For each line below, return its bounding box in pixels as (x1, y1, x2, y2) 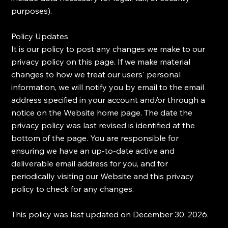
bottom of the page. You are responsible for (11, 133, 179, 144)
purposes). (11, 6, 52, 16)
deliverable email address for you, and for (11, 158, 168, 169)
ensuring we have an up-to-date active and (11, 146, 175, 156)
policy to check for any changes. (11, 184, 134, 194)
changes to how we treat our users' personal (11, 69, 181, 80)
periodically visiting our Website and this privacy (11, 171, 194, 182)
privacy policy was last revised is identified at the (11, 120, 195, 131)
